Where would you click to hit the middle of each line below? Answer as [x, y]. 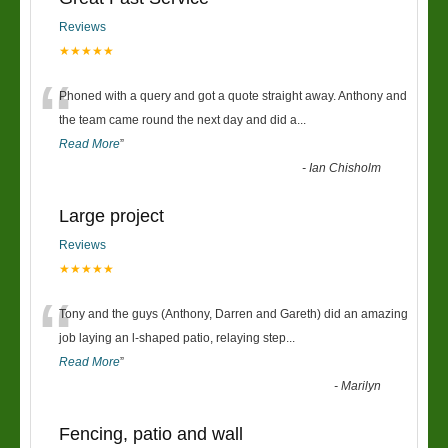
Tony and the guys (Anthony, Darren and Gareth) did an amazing [233, 314]
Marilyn [361, 386]
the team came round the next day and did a [178, 120]
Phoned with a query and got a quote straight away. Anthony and [233, 96]
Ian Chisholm [345, 168]
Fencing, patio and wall [151, 434]
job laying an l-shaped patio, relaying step [172, 338]
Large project [111, 216]
